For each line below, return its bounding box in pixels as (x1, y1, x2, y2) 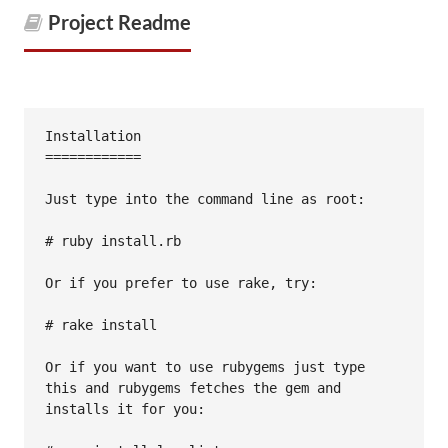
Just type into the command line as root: (45, 190, 365, 207)
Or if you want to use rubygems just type (45, 358, 365, 375)
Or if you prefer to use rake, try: (45, 274, 317, 291)
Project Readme (48, 10, 191, 34)
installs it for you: (45, 400, 205, 417)
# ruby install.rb (45, 232, 181, 249)
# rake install (45, 316, 157, 333)
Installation (45, 127, 141, 144)
